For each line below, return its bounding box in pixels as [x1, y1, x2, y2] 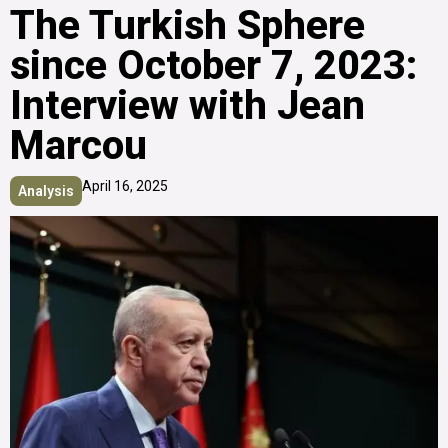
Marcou [10, 121, 147, 169]
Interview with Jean [10, 81, 365, 129]
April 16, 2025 [82, 177, 168, 194]
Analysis [18, 182, 74, 199]
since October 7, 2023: [10, 41, 417, 89]
